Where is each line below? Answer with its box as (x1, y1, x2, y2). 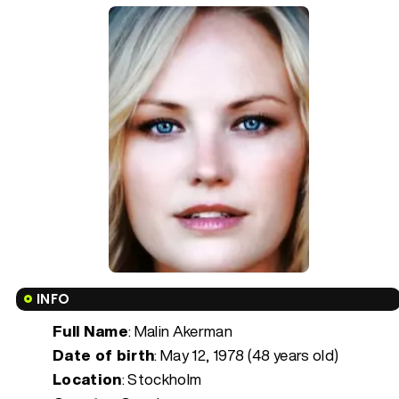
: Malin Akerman (128, 319, 233, 342)
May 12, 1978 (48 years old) (160, 343, 339, 366)
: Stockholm (121, 367, 202, 390)
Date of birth (53, 343, 155, 366)
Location (53, 367, 122, 390)
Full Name (53, 319, 129, 342)
